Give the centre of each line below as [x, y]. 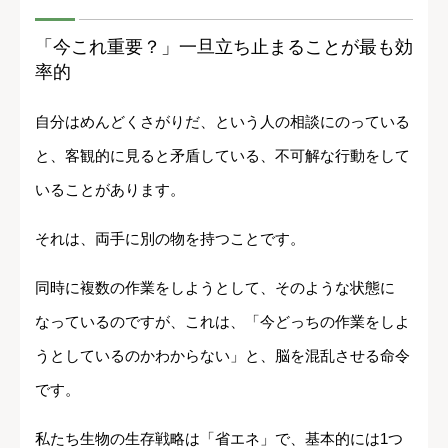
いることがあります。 [110, 190]
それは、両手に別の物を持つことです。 [170, 239]
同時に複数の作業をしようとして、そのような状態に [215, 288]
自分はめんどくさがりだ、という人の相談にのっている [222, 122]
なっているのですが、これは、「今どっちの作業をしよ [222, 322]
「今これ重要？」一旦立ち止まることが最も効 [224, 47]
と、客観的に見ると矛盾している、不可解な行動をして [222, 156]
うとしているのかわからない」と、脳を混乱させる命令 [222, 356]
